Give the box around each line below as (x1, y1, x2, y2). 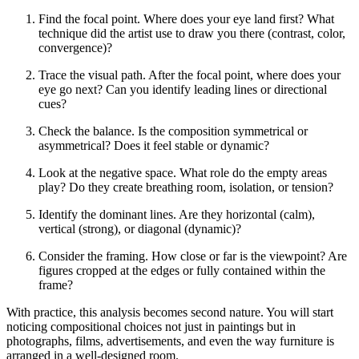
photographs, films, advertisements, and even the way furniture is (6, 333, 334, 348)
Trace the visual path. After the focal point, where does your (38, 67, 341, 82)
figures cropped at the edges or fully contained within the (38, 263, 325, 277)
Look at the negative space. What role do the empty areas (38, 165, 327, 179)
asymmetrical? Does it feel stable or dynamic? (38, 138, 269, 152)
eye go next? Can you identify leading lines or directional (38, 82, 327, 96)
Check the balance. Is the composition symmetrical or (38, 123, 308, 138)
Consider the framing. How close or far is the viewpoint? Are (38, 248, 347, 263)
